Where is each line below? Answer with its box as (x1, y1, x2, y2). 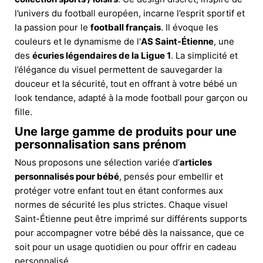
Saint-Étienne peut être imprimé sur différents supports (15, 213, 247, 224)
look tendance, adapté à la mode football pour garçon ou (15, 92, 248, 103)
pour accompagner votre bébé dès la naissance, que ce (15, 227, 244, 238)
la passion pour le (15, 21, 90, 33)
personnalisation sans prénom (15, 137, 186, 151)
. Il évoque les (161, 21, 218, 33)
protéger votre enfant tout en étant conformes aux (15, 184, 223, 196)
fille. (15, 106, 32, 117)
